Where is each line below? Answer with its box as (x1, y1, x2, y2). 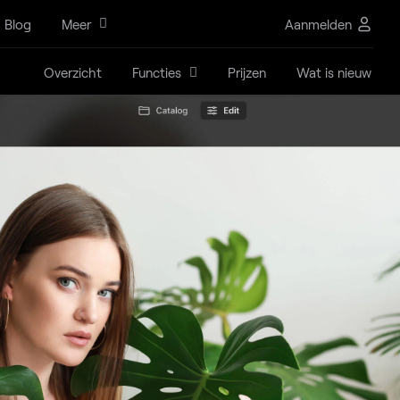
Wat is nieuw (296, 64, 371, 80)
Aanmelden (285, 15, 352, 32)
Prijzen (228, 64, 266, 80)
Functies (132, 64, 181, 80)
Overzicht (44, 64, 102, 80)
